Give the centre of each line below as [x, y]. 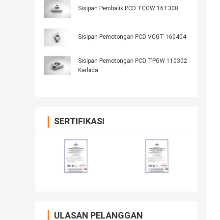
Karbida [88, 70]
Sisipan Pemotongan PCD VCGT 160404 [132, 37]
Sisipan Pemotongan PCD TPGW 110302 [133, 61]
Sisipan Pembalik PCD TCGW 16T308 [128, 9]
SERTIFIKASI [79, 121]
